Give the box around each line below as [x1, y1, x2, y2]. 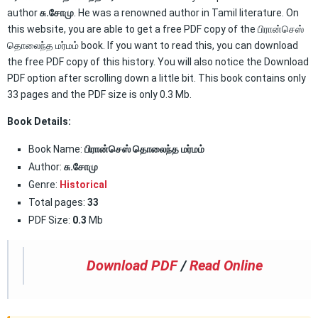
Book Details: [7, 116, 71, 127]
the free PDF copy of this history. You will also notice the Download [7, 56, 309, 67]
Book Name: [28, 143, 82, 155]
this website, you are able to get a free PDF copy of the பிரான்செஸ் [7, 23, 304, 35]
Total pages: [28, 197, 85, 208]
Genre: [28, 179, 60, 190]
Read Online [190, 257, 263, 274]
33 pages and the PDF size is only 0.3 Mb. [7, 89, 192, 100]
